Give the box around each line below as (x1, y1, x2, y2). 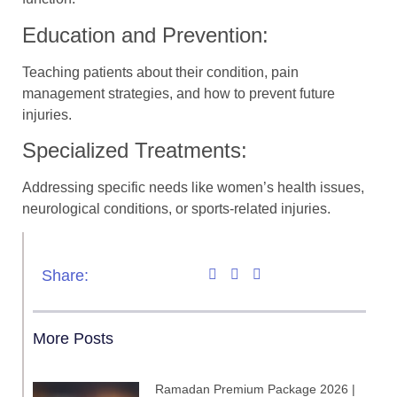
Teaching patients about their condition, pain (22, 64, 299, 80)
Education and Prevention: (22, 22, 269, 47)
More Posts (33, 330, 113, 348)
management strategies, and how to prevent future (22, 85, 335, 101)
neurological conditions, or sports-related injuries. (22, 201, 331, 217)
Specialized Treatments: (22, 138, 247, 163)
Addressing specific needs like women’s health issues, (22, 180, 364, 196)
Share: (42, 267, 89, 285)
